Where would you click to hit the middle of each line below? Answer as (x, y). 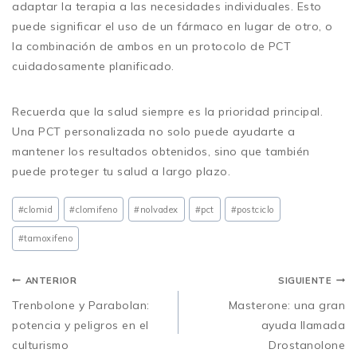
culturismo (40, 345)
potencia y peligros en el (80, 325)
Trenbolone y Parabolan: (81, 305)
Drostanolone (307, 345)
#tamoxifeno (45, 239)
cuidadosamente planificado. (93, 66)
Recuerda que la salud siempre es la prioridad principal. (167, 111)
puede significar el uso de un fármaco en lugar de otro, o (173, 26)
